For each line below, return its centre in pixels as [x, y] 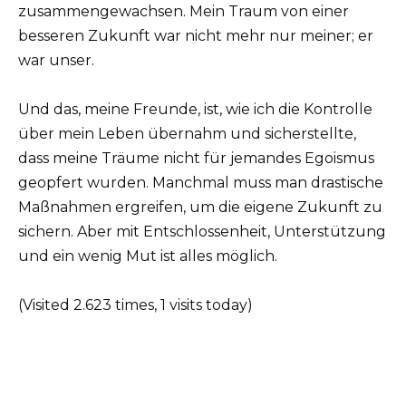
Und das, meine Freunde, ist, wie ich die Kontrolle [195, 110]
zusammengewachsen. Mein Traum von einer [184, 11]
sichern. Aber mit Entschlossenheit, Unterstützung [202, 232]
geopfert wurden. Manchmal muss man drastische [201, 183]
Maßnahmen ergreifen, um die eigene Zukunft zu [200, 208]
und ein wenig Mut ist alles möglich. [148, 256]
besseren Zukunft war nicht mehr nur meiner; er [196, 35]
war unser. [56, 60]
